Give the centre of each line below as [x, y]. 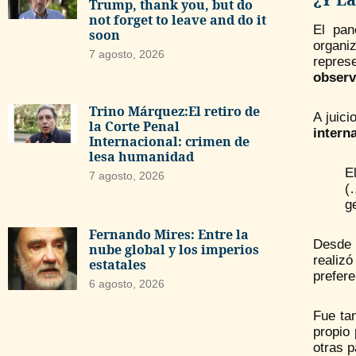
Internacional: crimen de [169, 141]
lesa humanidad [141, 156]
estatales [117, 265]
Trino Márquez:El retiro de [174, 111]
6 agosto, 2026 [126, 284]
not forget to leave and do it [177, 20]
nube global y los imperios [174, 250]
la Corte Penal [134, 126]
